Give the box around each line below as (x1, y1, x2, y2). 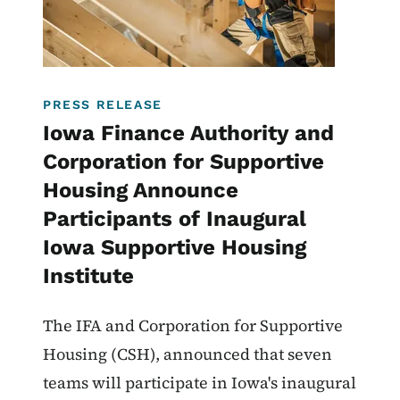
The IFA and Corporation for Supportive (43, 314, 343, 337)
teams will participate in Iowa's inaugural (43, 371, 356, 395)
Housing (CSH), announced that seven (43, 343, 332, 366)
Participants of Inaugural (43, 206, 306, 232)
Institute (43, 263, 134, 289)
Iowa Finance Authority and (43, 121, 334, 146)
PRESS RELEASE (43, 97, 162, 112)
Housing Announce (43, 178, 238, 204)
